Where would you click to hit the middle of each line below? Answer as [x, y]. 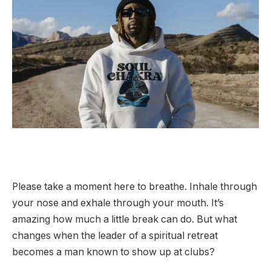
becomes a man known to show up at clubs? [113, 252]
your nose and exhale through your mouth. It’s [118, 203]
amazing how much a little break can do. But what [125, 220]
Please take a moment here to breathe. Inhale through [135, 187]
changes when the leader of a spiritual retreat [115, 236]
